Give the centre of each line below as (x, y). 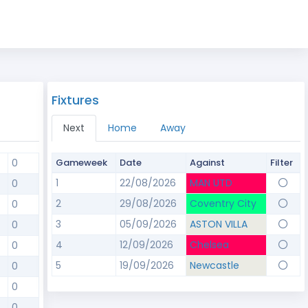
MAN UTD (211, 183)
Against (207, 163)
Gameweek (81, 163)
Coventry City (223, 203)
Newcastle (214, 265)
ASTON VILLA (218, 224)
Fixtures (75, 100)
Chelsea (209, 245)
